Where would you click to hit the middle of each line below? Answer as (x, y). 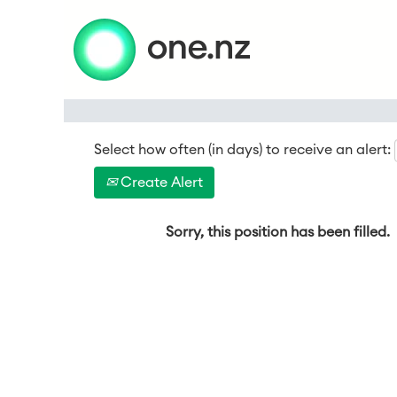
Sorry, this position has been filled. (278, 232)
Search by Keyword (208, 36)
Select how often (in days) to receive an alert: (242, 150)
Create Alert (160, 183)
